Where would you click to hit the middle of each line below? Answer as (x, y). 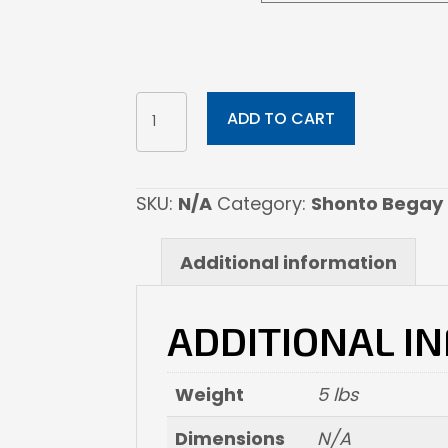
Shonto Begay (377, 203)
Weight (209, 394)
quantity (172, 187)
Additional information (288, 262)
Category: (264, 203)
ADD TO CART (280, 118)
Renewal (172, 158)
